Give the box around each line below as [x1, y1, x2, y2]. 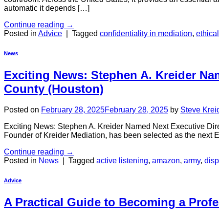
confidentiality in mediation [100, 29, 192, 38]
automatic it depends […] [4, 4, 89, 13]
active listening [96, 156, 148, 165]
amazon [152, 156, 180, 165]
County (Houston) [4, 82, 104, 96]
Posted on [4, 105, 41, 114]
